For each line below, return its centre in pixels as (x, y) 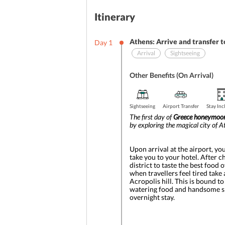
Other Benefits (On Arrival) (172, 75)
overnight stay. (152, 197)
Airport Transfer (181, 106)
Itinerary (115, 17)
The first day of (151, 117)
